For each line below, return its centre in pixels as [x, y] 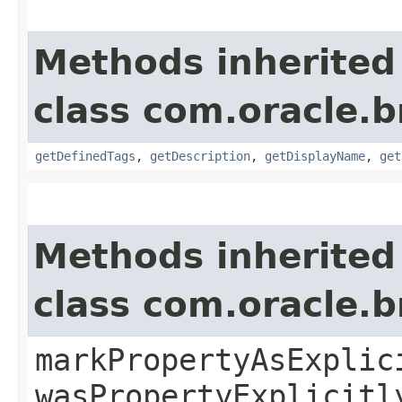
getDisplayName [315, 156]
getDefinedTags [85, 156]
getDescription [200, 156]
